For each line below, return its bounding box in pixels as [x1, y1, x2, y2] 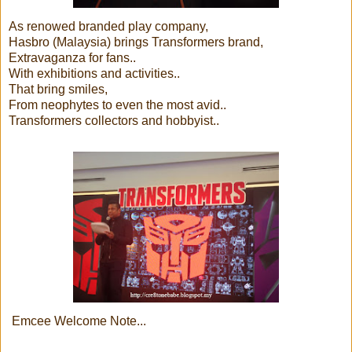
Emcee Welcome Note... [9, 313, 146, 328]
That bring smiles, [9, 82, 108, 96]
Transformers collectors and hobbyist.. [9, 113, 219, 127]
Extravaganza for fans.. [9, 50, 136, 64]
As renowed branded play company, [9, 19, 208, 33]
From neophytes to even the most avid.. [9, 97, 226, 112]
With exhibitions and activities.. [9, 66, 180, 80]
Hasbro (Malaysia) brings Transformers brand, [9, 35, 263, 49]
